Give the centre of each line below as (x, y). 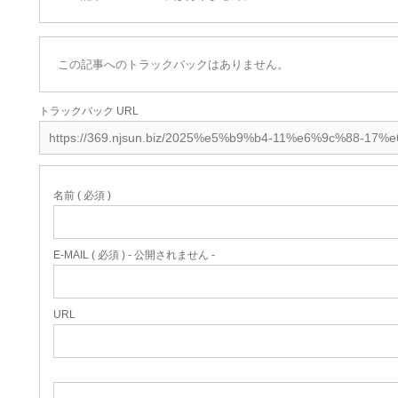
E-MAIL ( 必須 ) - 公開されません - (135, 255)
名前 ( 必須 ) (83, 195)
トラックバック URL (89, 111)
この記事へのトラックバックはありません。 (174, 64)
